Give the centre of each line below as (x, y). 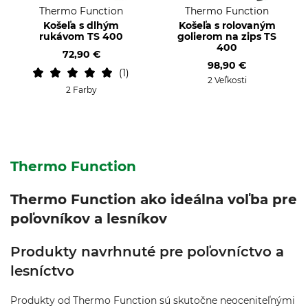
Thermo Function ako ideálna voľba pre (154, 199)
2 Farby (81, 90)
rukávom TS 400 (81, 36)
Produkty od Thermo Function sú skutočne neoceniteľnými (153, 300)
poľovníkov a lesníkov (89, 219)
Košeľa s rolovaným (227, 25)
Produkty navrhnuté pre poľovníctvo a (147, 252)
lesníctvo (42, 271)
